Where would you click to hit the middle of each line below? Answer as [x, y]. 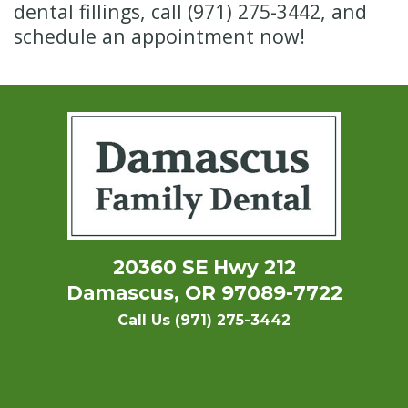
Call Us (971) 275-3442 [204, 321]
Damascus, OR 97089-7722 [204, 293]
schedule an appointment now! [159, 36]
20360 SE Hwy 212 [204, 267]
